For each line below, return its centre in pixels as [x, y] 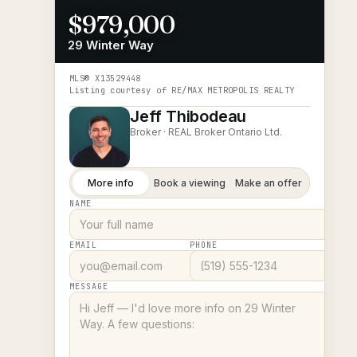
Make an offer [269, 183]
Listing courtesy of [121, 90]
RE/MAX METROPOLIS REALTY [233, 90]
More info [111, 183]
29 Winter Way [111, 45]
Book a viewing [190, 183]
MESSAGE [89, 286]
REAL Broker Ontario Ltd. [225, 132]
